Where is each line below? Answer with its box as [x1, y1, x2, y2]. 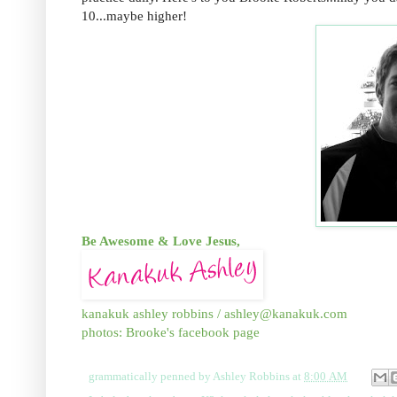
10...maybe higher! [82, 7, 187, 23]
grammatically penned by [89, 370, 213, 383]
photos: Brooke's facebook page [82, 323, 260, 339]
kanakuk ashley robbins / [82, 305, 224, 321]
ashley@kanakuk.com [224, 305, 347, 321]
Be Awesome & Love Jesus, [82, 232, 240, 248]
